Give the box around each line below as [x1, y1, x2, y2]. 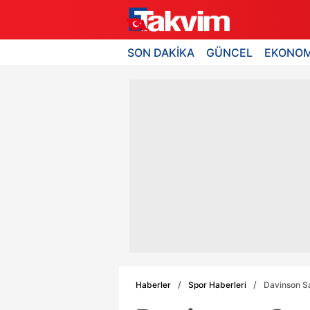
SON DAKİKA [127, 45, 194, 60]
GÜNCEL [206, 45, 253, 60]
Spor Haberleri [188, 279, 246, 290]
